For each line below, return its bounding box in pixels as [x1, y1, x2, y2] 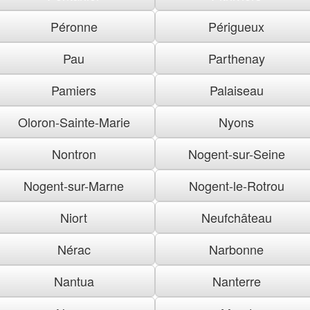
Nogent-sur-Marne [24, 176, 124, 194]
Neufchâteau [201, 208, 272, 226]
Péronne [50, 17, 98, 35]
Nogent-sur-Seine [188, 144, 285, 163]
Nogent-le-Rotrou [188, 176, 284, 194]
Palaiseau [209, 80, 264, 99]
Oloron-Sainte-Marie [17, 112, 130, 131]
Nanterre [212, 271, 261, 290]
